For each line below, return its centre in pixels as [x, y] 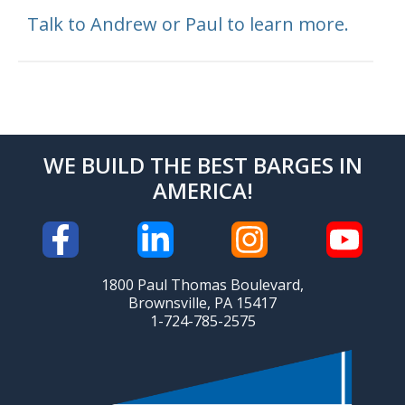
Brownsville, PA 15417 [202, 303]
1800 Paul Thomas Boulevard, [202, 285]
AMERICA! [202, 191]
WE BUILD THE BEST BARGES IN [202, 165]
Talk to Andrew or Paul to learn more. [188, 24]
